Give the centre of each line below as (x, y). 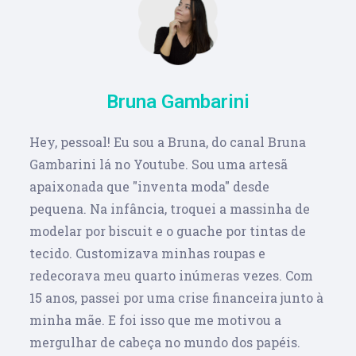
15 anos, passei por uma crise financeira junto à (177, 297)
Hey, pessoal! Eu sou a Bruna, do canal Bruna (168, 141)
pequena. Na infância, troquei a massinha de (170, 208)
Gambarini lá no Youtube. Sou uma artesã (159, 164)
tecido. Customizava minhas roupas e (148, 253)
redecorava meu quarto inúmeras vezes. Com (172, 275)
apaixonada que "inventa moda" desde (150, 186)
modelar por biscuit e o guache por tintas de (168, 230)
